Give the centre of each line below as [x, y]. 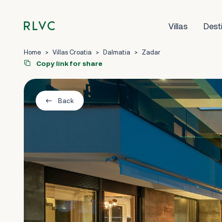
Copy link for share [69, 63]
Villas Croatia [72, 52]
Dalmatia [117, 52]
